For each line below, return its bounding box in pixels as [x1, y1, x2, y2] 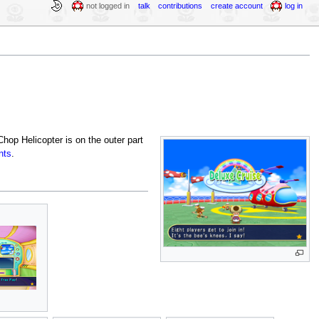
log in [285, 1, 303, 10]
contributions [158, 1, 203, 10]
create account [210, 1, 263, 10]
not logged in [86, 1, 130, 10]
